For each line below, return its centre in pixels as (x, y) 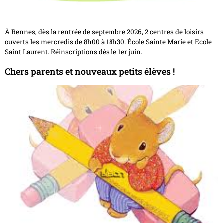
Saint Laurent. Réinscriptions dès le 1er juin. (74, 52)
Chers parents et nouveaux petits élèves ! (90, 71)
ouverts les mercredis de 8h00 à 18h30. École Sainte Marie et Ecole (108, 42)
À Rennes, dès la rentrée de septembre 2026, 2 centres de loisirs (104, 32)
